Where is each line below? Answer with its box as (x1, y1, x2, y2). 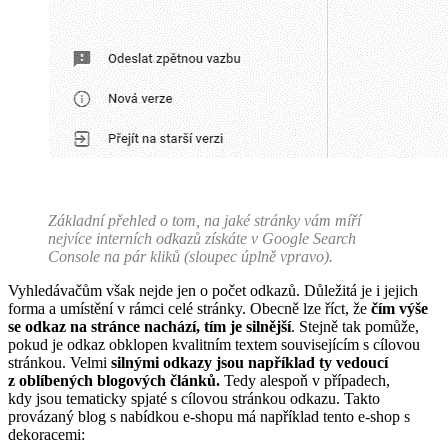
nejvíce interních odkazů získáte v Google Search (48, 230, 356, 248)
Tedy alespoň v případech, (224, 372, 390, 390)
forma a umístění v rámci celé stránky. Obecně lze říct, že (8, 300, 371, 318)
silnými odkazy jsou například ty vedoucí (111, 354, 388, 372)
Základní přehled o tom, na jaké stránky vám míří (48, 212, 361, 230)
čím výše (371, 300, 428, 318)
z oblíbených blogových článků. (8, 372, 224, 390)
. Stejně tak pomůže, (291, 318, 419, 336)
